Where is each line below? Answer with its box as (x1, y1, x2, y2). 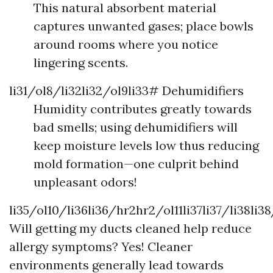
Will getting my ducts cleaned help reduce (9, 221, 252, 236)
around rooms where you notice (34, 37, 218, 52)
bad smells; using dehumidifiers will (34, 119, 238, 135)
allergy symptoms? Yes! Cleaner (9, 239, 193, 254)
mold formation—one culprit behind (34, 156, 239, 171)
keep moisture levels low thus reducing (34, 138, 259, 153)
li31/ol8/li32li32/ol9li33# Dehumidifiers (9, 83, 244, 98)
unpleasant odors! (34, 174, 137, 190)
